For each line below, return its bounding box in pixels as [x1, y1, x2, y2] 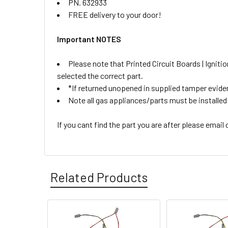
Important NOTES [57, 34, 121, 44]
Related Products [50, 169, 148, 185]
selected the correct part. [57, 71, 143, 80]
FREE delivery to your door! [68, 10, 161, 19]
